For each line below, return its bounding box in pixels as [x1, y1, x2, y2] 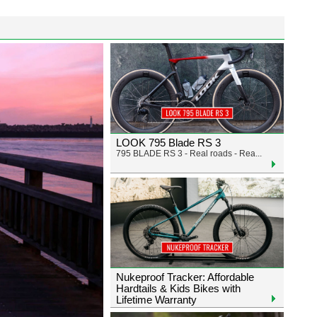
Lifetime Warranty [116, 294, 197, 306]
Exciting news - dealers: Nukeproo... [116, 306, 254, 316]
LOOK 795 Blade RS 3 [116, 137, 221, 149]
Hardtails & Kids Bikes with [116, 282, 241, 294]
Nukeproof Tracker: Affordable [116, 271, 254, 283]
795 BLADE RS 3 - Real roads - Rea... [116, 149, 262, 158]
